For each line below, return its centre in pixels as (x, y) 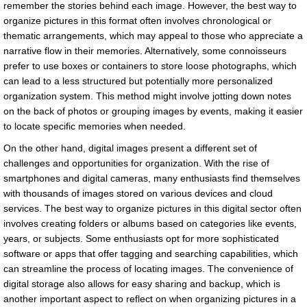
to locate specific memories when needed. (95, 126)
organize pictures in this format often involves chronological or (137, 21)
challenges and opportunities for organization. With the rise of (136, 163)
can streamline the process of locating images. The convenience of (148, 269)
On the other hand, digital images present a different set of (130, 148)
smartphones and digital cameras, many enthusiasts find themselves (152, 179)
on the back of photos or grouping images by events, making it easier (153, 111)
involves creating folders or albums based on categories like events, (150, 224)
